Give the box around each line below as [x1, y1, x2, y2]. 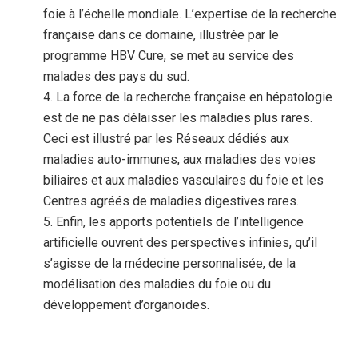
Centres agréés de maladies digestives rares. [43, 193, 300, 209]
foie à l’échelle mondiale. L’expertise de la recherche [43, 6, 337, 22]
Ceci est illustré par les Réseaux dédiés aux [43, 131, 290, 147]
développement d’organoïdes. [43, 297, 210, 313]
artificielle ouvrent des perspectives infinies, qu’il [43, 235, 318, 251]
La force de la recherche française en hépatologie [56, 89, 333, 105]
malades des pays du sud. [43, 69, 190, 85]
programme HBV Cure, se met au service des [43, 48, 295, 64]
